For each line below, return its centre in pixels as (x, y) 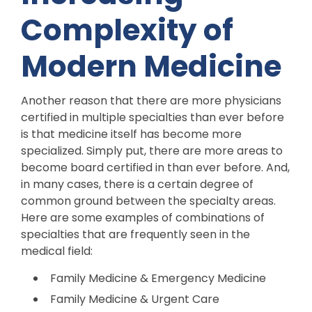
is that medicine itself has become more (131, 134)
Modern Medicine (151, 67)
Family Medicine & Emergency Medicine (158, 278)
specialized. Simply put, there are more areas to (152, 150)
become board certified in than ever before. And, (155, 167)
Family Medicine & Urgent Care (135, 299)
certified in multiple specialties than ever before (153, 117)
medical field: (57, 251)
